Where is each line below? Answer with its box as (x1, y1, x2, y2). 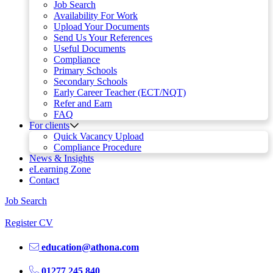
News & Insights (29, 153, 94, 164)
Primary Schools (54, 65, 117, 76)
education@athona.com (39, 241, 139, 252)
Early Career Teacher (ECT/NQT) (54, 87, 186, 98)
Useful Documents (54, 43, 126, 54)
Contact (29, 175, 59, 186)
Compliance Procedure (54, 142, 141, 153)
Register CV (5, 218, 53, 229)
